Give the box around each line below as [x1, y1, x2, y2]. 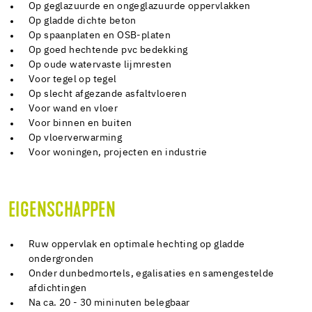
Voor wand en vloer [29, 104, 118, 114]
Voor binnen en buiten [29, 118, 132, 129]
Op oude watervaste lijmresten [29, 60, 172, 70]
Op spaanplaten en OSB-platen [29, 31, 171, 41]
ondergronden [29, 254, 94, 265]
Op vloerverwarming [29, 133, 123, 143]
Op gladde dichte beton [29, 16, 136, 26]
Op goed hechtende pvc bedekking [29, 45, 188, 56]
